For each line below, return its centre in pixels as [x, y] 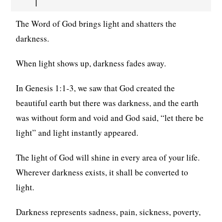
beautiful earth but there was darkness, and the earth [108, 103]
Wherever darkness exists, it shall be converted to [102, 172]
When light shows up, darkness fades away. [91, 63]
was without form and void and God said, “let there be [110, 117]
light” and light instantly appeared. [77, 132]
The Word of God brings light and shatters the [96, 23]
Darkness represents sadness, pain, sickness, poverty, [109, 212]
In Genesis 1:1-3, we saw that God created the [96, 88]
